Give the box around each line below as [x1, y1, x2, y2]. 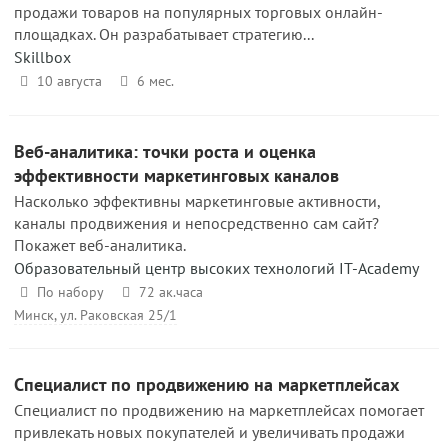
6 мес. [136, 72, 174, 90]
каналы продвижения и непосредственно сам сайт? [14, 213, 379, 233]
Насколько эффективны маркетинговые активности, [14, 191, 380, 211]
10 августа [36, 72, 102, 90]
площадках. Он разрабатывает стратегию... [14, 24, 314, 44]
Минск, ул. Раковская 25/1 [14, 306, 177, 324]
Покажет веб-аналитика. [14, 235, 186, 255]
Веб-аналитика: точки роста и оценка [14, 140, 316, 163]
